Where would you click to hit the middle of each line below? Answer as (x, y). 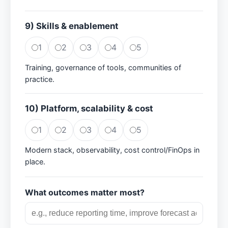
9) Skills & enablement (72, 26)
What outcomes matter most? (85, 192)
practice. (40, 79)
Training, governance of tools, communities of (103, 67)
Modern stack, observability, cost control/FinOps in (112, 150)
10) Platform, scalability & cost (89, 108)
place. (35, 162)
